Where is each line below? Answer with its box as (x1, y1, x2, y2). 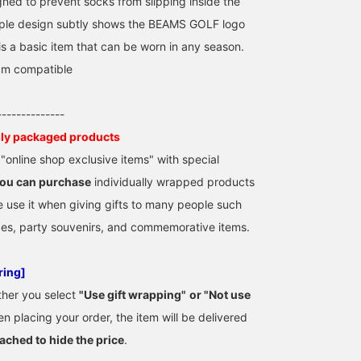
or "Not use (189, 287, 251, 301)
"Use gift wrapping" (79, 287, 186, 301)
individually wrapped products (91, 174, 255, 189)
